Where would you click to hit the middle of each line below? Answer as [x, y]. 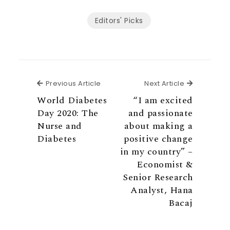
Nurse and [60, 126]
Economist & [165, 164]
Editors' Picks [119, 20]
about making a [158, 126]
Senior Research [158, 177]
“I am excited [163, 100]
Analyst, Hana [162, 190]
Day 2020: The [68, 113]
